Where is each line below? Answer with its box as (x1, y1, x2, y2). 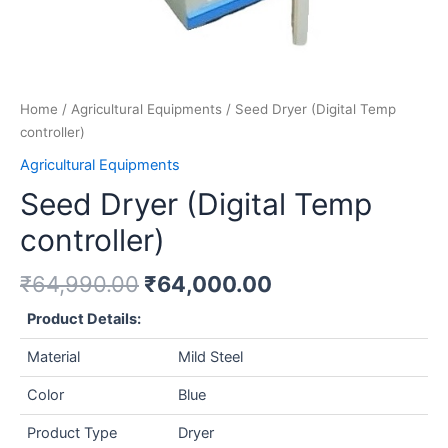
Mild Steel (178, 347, 244, 366)
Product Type (27, 423, 118, 442)
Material (27, 347, 81, 366)
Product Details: (27, 309, 142, 328)
